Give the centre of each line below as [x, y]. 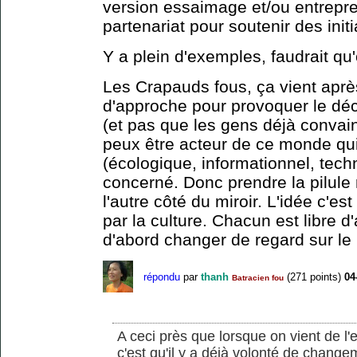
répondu [162, 277]
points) [324, 277]
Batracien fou [258, 277]
